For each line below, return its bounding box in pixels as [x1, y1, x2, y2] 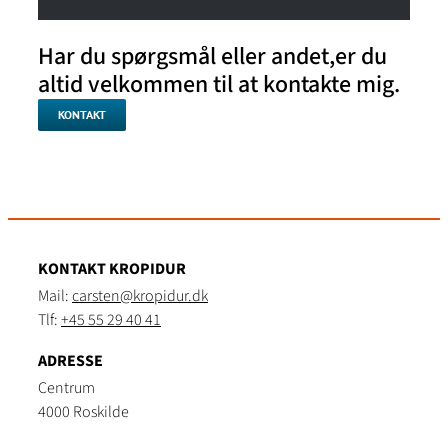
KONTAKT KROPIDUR [37, 258, 186, 280]
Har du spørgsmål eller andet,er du [37, 39, 387, 74]
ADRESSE [37, 350, 103, 372]
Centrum [37, 377, 95, 399]
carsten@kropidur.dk [71, 285, 208, 307]
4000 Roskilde [37, 401, 129, 423]
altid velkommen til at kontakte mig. [37, 67, 400, 102]
